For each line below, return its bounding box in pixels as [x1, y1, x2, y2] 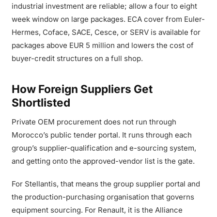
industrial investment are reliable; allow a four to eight [12, 1, 197, 11]
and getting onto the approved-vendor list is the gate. [12, 156, 195, 166]
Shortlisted [12, 96, 70, 109]
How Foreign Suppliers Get [12, 82, 153, 95]
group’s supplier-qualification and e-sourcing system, [12, 143, 196, 153]
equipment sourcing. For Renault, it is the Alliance [12, 205, 183, 215]
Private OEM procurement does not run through [12, 117, 176, 126]
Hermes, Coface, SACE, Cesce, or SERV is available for [12, 28, 201, 37]
